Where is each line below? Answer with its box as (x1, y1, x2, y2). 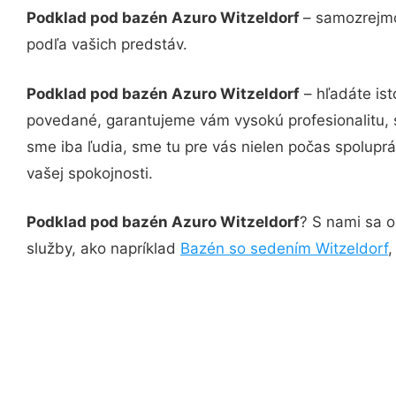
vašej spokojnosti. (27, 164, 153, 182)
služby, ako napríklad (27, 240, 180, 257)
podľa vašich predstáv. (27, 35, 187, 53)
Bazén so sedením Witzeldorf (180, 240, 388, 257)
